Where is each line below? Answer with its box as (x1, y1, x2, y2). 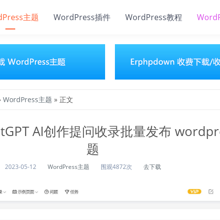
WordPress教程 (125, 12, 182, 23)
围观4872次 (101, 163, 132, 171)
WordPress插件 (54, 12, 110, 23)
